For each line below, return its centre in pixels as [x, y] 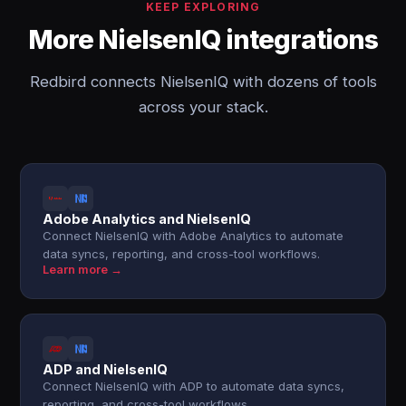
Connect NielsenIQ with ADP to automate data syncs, [194, 386]
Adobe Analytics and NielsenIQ [147, 219]
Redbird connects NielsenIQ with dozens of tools [203, 82]
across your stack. [203, 107]
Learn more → [83, 270]
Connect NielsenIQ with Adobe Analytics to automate [193, 236]
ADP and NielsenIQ [106, 369]
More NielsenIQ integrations [203, 39]
